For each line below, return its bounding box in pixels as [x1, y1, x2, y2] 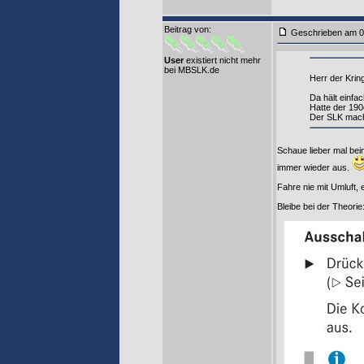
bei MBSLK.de [164, 65, 219, 75]
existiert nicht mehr [184, 55, 261, 65]
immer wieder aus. [277, 162, 352, 172]
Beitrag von [164, 24, 209, 34]
